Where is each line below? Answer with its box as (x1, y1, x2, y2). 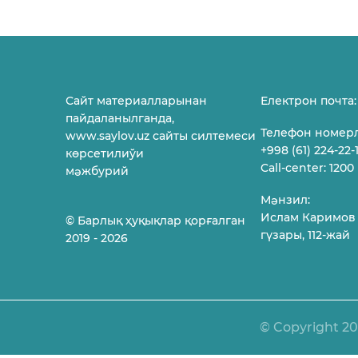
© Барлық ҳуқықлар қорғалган (66, 213, 245, 228)
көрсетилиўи (66, 146, 144, 161)
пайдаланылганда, (66, 111, 174, 125)
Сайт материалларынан (66, 93, 207, 108)
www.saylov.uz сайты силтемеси (66, 129, 256, 143)
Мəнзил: (261, 193, 311, 207)
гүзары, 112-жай (261, 228, 351, 242)
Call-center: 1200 (261, 161, 355, 175)
